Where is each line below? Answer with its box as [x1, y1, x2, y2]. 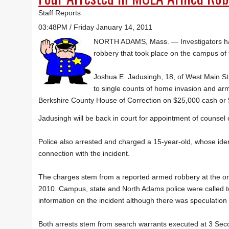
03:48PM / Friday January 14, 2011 [38, 23, 152, 32]
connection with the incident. [38, 149, 130, 158]
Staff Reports [38, 9, 81, 17]
